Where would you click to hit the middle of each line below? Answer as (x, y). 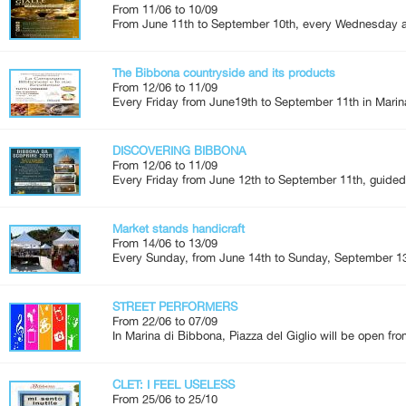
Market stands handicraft (179, 228)
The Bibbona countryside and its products (224, 72)
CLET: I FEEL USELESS (174, 384)
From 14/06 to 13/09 (165, 243)
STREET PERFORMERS (175, 306)
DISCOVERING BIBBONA (179, 150)
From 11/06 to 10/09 (165, 9)
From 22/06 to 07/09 (165, 321)
